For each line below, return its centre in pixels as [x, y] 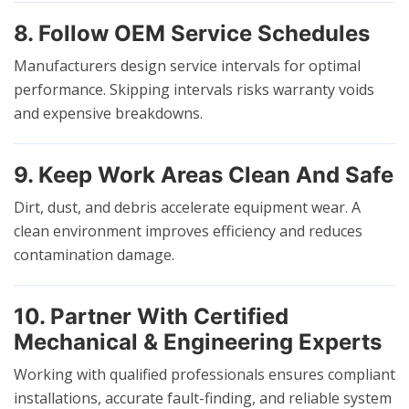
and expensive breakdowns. [108, 113]
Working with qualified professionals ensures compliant [204, 374]
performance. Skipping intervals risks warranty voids [194, 89]
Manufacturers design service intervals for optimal [187, 65]
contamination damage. [94, 254]
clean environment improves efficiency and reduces [188, 231]
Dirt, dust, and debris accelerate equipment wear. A [187, 207]
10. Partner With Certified [151, 316]
